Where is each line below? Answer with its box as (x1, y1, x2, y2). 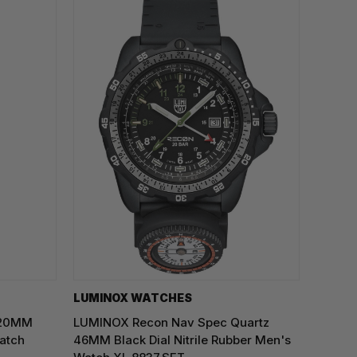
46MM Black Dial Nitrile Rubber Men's (73, 331, 291, 347)
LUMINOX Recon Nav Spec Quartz (73, 314, 269, 330)
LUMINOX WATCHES (73, 290, 192, 304)
